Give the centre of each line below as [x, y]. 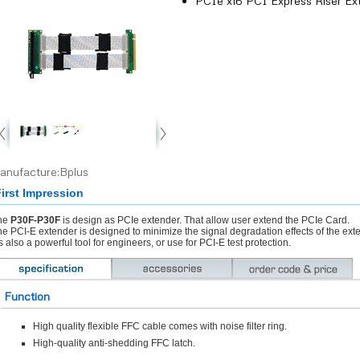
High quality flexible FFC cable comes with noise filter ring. [160, 326]
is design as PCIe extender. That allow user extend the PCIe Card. [205, 220]
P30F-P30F [35, 220]
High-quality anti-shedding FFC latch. [114, 343]
